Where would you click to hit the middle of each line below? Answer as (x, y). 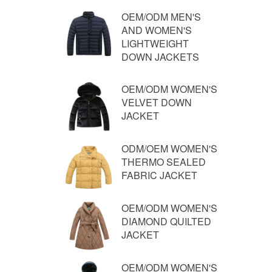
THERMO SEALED (164, 162)
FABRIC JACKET (159, 175)
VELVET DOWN (157, 102)
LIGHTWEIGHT (155, 43)
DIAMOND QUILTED (166, 221)
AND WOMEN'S (157, 30)
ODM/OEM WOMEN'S (169, 148)
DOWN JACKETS (160, 57)
